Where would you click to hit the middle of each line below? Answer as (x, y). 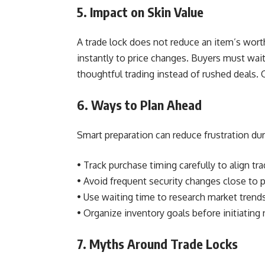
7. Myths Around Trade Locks (157, 244)
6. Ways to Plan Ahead (139, 105)
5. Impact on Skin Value (140, 12)
